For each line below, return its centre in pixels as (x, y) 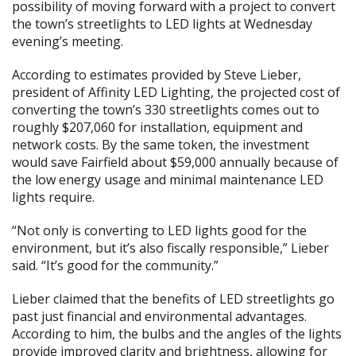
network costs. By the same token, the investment (161, 145)
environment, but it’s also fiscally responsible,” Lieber (170, 248)
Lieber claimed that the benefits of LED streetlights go (173, 299)
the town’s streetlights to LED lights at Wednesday (162, 24)
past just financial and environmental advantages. (159, 316)
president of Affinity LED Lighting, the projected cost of (176, 92)
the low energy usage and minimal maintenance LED (168, 180)
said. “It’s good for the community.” (115, 265)
